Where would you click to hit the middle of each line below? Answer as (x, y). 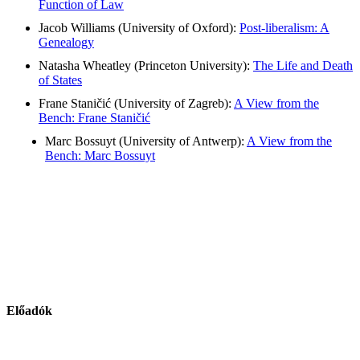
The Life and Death (303, 65)
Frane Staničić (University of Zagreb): (136, 103)
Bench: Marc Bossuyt (100, 155)
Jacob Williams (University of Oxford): (139, 27)
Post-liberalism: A (284, 27)
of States (60, 80)
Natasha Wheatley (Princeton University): (146, 65)
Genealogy (66, 42)
